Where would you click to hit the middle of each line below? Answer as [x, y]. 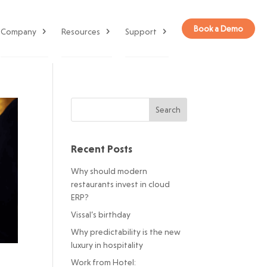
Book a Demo [218, 29]
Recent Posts [102, 149]
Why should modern [109, 171]
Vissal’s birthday [101, 215]
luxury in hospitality [108, 245]
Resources [81, 31]
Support [141, 31]
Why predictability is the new [126, 232]
